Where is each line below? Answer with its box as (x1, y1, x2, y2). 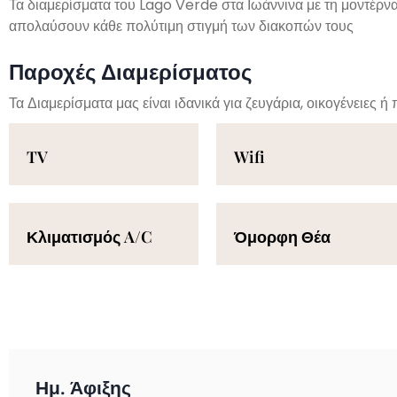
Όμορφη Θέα (234, 226, 331, 248)
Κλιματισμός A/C (27, 226, 152, 248)
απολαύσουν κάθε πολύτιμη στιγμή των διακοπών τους (9, 15, 354, 36)
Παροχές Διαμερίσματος (9, 57, 252, 86)
